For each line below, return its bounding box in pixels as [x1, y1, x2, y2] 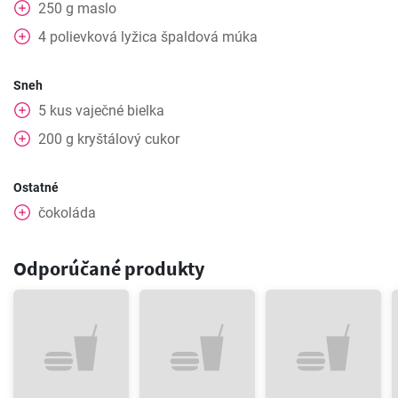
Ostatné [13, 180, 59, 195]
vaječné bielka [76, 102, 164, 119]
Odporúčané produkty [13, 256, 204, 281]
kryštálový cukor [77, 131, 179, 147]
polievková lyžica [50, 28, 157, 45]
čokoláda [38, 204, 96, 221]
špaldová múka [161, 28, 258, 45]
